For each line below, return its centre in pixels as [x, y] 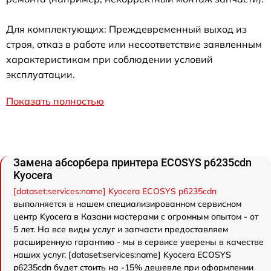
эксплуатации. [41, 75]
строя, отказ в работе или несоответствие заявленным [134, 44]
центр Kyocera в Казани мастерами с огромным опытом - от [136, 217]
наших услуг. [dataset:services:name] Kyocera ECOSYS [122, 255]
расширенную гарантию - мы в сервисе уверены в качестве [139, 242]
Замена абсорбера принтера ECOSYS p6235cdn [132, 163]
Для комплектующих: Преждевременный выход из [126, 29]
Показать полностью [55, 101]
